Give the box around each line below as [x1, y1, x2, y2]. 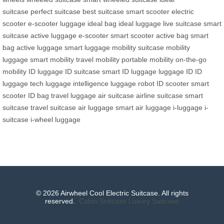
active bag [156, 31, 188, 39]
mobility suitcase [112, 43, 164, 51]
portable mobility [121, 55, 173, 63]
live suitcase [163, 19, 201, 27]
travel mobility [76, 55, 119, 63]
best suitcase [82, 7, 124, 15]
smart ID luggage [102, 67, 156, 75]
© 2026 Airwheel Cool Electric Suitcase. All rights [35, 188, 188, 197]
